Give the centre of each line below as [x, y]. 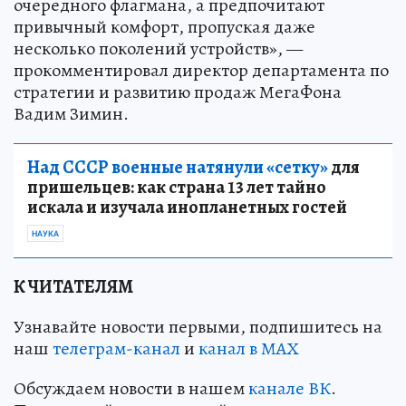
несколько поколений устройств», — [158, 49]
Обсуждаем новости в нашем [131, 389]
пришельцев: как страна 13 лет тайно [177, 188]
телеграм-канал [116, 349]
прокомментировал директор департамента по [201, 71]
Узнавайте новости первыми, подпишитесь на [198, 327]
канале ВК [290, 389]
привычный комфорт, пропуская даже [164, 27]
